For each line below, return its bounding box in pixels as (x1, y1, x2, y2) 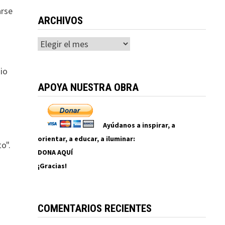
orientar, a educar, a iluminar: (37, 134, 135, 143)
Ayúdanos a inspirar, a (102, 120, 175, 130)
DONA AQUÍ (37, 147, 73, 157)
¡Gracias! (37, 161, 67, 170)
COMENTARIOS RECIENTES (37, 202, 152, 214)
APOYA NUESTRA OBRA (37, 81, 139, 93)
